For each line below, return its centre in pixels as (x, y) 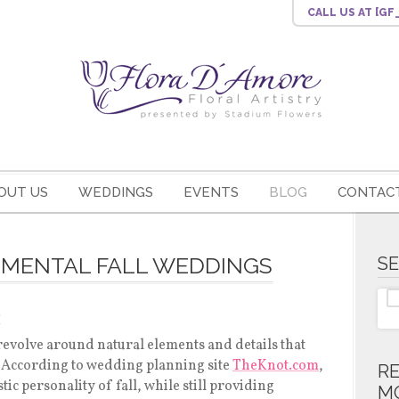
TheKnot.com (276, 366)
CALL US (332, 12)
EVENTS (211, 192)
